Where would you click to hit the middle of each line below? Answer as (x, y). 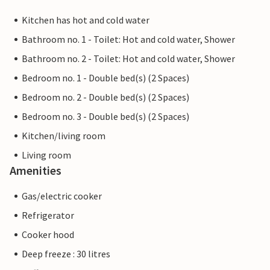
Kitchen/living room (64, 136)
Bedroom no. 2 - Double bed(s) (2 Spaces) (105, 97)
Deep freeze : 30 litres (66, 254)
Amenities (36, 171)
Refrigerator (48, 215)
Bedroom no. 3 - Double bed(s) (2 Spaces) (105, 117)
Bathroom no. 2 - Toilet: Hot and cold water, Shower (128, 59)
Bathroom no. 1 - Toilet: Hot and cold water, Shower (128, 39)
